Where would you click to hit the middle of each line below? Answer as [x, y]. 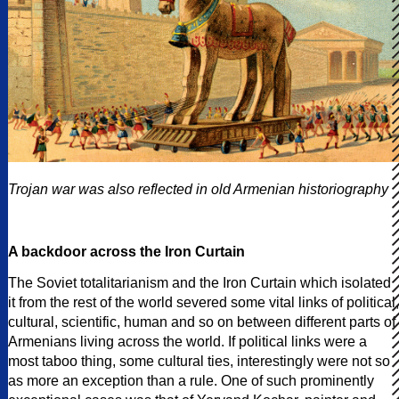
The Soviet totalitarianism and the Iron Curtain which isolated [199, 282]
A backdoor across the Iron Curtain [126, 251]
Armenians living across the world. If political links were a [187, 341]
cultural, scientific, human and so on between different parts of [202, 322]
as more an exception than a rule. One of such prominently [191, 380]
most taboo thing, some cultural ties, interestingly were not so [199, 361]
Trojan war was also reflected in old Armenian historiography [198, 189]
